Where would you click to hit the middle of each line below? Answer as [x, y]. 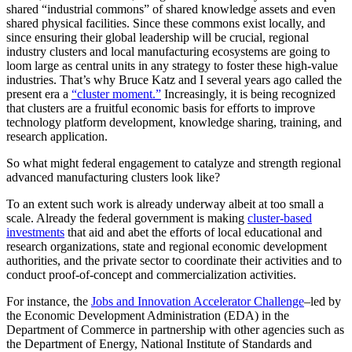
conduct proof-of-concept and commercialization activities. [151, 274]
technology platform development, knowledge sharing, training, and [174, 122]
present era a [39, 93]
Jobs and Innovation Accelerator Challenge [198, 301]
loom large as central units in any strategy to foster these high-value [172, 65]
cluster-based [280, 218]
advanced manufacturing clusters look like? [113, 177]
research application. [57, 136]
